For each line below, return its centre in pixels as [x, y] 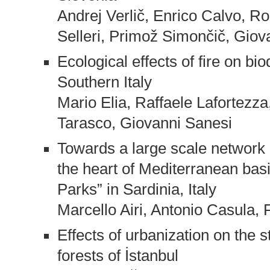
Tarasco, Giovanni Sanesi [144, 123]
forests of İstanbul [118, 255]
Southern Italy [104, 82]
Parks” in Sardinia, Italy [137, 189]
